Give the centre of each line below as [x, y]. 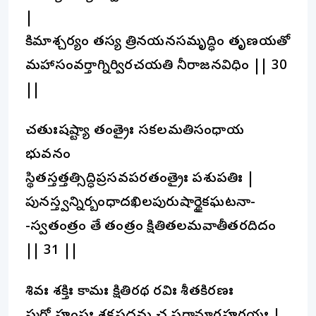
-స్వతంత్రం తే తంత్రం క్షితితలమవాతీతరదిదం [151, 227]
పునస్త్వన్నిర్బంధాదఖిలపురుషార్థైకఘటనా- [141, 203]
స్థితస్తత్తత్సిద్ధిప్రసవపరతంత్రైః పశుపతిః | [140, 179]
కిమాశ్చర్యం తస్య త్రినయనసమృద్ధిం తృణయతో [158, 42]
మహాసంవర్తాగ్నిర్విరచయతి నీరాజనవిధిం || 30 [157, 66]
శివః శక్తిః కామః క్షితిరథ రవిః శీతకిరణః [130, 292]
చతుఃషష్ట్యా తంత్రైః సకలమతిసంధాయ [135, 131]
